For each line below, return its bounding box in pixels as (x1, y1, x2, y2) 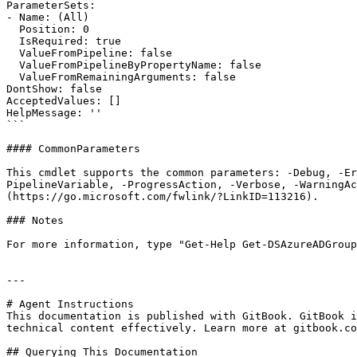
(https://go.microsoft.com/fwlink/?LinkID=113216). (6, 190, 319, 202)
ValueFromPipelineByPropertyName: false (6, 59, 19, 71)
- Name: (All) (6, 11, 89, 23)
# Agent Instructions (6, 298, 134, 310)
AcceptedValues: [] (6, 95, 121, 107)
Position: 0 (6, 23, 19, 35)
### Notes (6, 214, 64, 226)
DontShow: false (6, 83, 102, 95)
